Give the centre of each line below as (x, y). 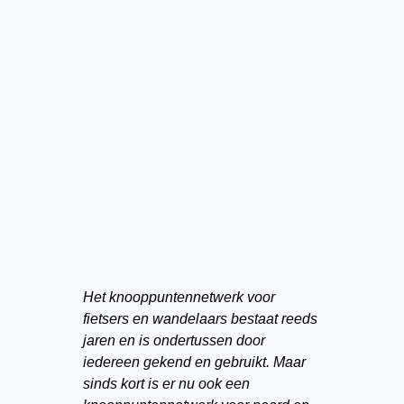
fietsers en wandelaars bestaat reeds (200, 319)
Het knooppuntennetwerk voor (179, 297)
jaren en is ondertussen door (174, 340)
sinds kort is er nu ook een (166, 384)
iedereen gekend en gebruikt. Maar (194, 362)
